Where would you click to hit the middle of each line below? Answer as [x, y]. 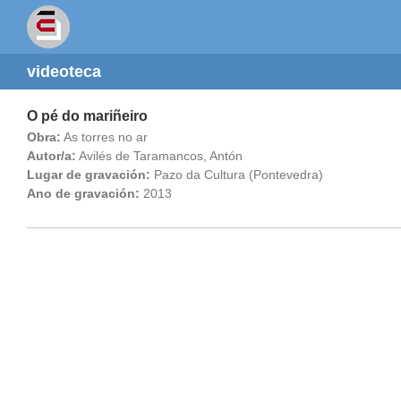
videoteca [64, 71]
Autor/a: [51, 156]
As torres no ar [104, 137]
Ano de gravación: [83, 193]
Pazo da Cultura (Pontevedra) [239, 175]
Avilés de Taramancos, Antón [159, 156]
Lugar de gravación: [89, 175]
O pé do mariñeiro [87, 116]
